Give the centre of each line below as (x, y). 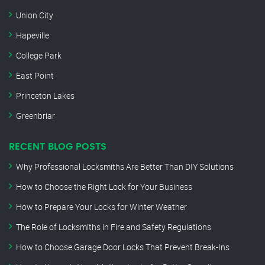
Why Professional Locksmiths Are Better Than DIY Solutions (125, 167)
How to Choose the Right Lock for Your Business (104, 187)
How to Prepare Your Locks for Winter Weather (101, 207)
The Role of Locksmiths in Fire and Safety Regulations (114, 227)
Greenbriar (35, 116)
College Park (39, 56)
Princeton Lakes (45, 96)
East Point (35, 76)
